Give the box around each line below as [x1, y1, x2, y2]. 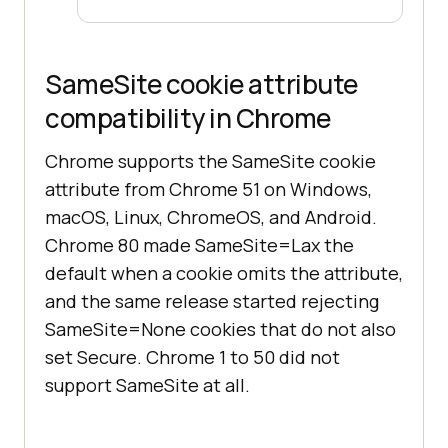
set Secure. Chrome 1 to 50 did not [45, 345, 340, 370]
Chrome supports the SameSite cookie [45, 149, 376, 174]
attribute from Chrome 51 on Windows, [45, 177, 372, 202]
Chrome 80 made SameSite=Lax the [45, 233, 354, 258]
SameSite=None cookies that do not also [45, 317, 396, 342]
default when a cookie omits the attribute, [45, 261, 403, 286]
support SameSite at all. [45, 373, 250, 398]
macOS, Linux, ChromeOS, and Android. [45, 205, 377, 230]
